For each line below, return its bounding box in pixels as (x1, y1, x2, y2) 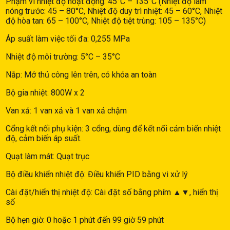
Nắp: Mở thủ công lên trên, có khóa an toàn (6, 69, 157, 80)
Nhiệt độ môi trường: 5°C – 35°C (6, 51, 120, 62)
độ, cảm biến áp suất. (6, 133, 82, 143)
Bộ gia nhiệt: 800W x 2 (6, 87, 85, 98)
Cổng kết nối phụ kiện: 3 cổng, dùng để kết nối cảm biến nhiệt (6, 123, 221, 133)
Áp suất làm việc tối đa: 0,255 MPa (6, 33, 130, 44)
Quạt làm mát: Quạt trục (6, 151, 89, 161)
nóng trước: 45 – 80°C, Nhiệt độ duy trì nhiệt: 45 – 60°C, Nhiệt (6, 6, 222, 16)
